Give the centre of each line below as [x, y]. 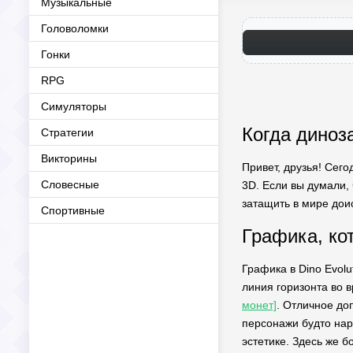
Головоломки [75, 28]
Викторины [69, 158]
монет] [259, 305]
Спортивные [73, 210]
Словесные [70, 184]
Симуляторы [74, 106]
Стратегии [67, 132]
